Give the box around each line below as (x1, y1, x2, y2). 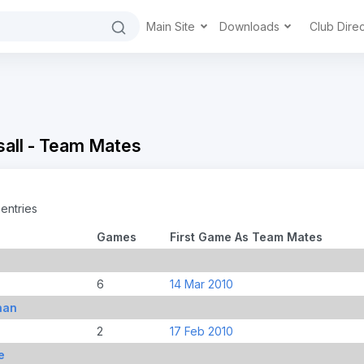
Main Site (146, 19, 198, 33)
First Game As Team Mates (169, 229, 323, 244)
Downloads (219, 19, 283, 33)
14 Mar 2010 (169, 276, 233, 291)
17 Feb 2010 (169, 323, 233, 338)
